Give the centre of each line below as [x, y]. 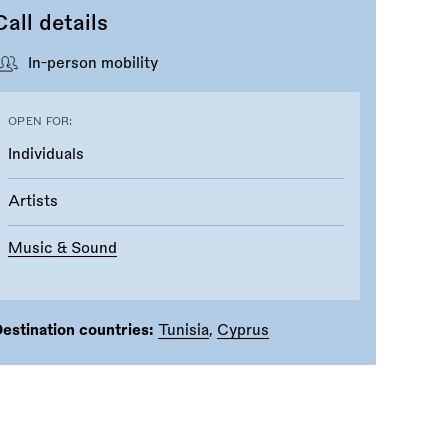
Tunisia [183, 330]
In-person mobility [93, 63]
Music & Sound [62, 248]
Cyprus [243, 330]
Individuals [46, 154]
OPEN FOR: [40, 121]
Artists [33, 201]
